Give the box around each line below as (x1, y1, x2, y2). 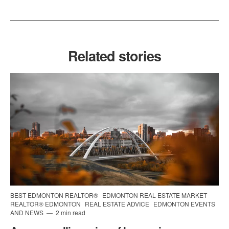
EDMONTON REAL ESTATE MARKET (102, 191, 207, 200)
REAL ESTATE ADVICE (85, 199, 151, 209)
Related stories (68, 46, 161, 65)
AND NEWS (10, 208, 45, 217)
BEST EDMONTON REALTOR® (10, 191, 100, 200)
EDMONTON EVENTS (153, 199, 215, 209)
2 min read (54, 208, 85, 217)
